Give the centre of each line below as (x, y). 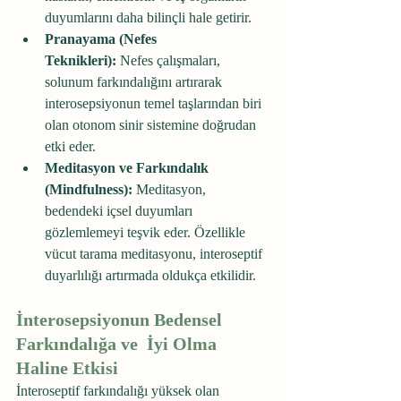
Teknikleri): (81, 60)
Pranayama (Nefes (102, 39)
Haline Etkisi (67, 368)
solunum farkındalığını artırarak (135, 82)
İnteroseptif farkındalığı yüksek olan (119, 391)
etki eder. (70, 146)
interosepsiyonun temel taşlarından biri (155, 103)
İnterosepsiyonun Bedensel (121, 320)
